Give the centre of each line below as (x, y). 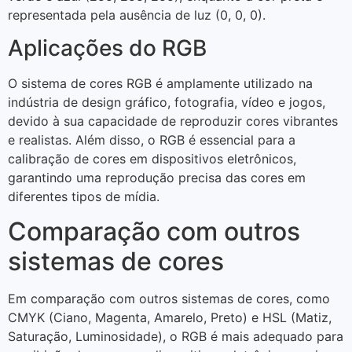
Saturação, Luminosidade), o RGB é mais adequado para (176, 337)
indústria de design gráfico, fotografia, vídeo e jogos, (167, 103)
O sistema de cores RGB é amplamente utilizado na (160, 84)
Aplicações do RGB (107, 48)
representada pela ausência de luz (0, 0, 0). (137, 15)
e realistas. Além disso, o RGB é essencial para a (152, 140)
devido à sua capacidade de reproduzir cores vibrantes (173, 121)
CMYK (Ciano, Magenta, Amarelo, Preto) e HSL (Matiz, (170, 318)
